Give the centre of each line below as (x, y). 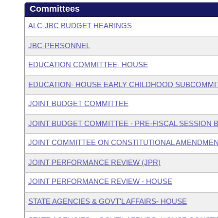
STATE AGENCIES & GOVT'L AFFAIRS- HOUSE (108, 201)
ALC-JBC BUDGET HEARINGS (80, 26)
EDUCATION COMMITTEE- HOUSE (88, 64)
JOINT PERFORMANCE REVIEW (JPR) (94, 162)
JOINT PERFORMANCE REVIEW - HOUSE (100, 181)
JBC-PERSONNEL (59, 45)
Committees (55, 9)
